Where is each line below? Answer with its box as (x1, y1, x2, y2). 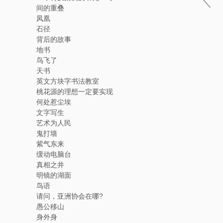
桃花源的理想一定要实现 (36, 88, 113, 96)
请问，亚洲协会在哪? (36, 192, 103, 200)
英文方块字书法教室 (36, 77, 99, 85)
